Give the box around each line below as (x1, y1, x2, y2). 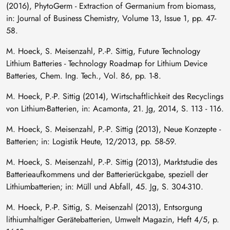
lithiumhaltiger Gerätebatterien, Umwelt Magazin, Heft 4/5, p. (6, 213, 219, 225)
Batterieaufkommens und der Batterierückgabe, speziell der (6, 168, 208, 180)
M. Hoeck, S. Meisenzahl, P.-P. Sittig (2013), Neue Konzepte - (6, 123, 221, 135)
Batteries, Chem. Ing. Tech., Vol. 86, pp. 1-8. (6, 69, 161, 82)
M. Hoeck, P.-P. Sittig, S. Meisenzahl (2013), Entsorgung (6, 201, 202, 213)
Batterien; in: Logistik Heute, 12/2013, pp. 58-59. (6, 135, 177, 147)
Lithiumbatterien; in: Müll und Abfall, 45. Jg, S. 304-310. (6, 180, 203, 193)
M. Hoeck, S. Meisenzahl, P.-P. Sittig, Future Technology (6, 45, 200, 57)
